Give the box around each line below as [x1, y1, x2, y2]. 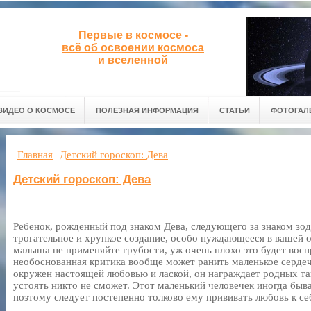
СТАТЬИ [219, 106, 250, 115]
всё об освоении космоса [62, 42, 204, 53]
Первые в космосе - [78, 29, 188, 41]
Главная [17, 149, 53, 160]
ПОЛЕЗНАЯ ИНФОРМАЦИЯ [96, 106, 199, 115]
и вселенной [98, 54, 168, 66]
